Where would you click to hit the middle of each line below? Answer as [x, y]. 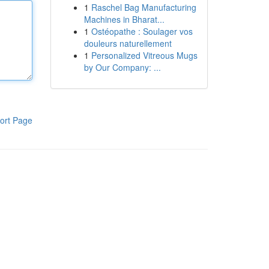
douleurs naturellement [128, 43]
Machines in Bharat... [124, 19]
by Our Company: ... [122, 67]
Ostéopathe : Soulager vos [142, 31]
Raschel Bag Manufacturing [144, 7]
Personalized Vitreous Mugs [144, 55]
